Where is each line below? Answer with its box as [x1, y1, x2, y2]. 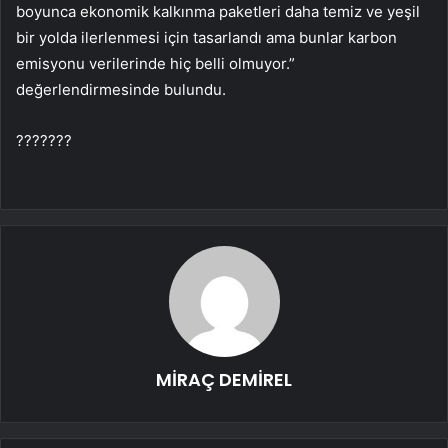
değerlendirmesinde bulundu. [16, 80, 226, 100]
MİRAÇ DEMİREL [156, 367, 292, 393]
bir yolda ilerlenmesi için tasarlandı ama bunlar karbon [16, 28, 397, 48]
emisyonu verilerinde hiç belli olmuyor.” [16, 54, 295, 74]
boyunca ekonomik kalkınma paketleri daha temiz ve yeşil [16, 2, 420, 22]
